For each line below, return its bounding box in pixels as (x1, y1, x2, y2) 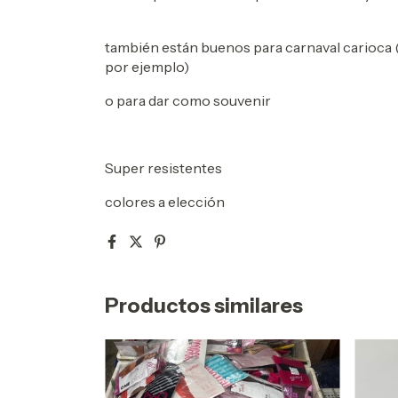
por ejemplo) (105, 58, 189, 76)
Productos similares (105, 293, 303, 319)
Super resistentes (105, 159, 222, 178)
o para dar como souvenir (105, 92, 274, 110)
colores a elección (105, 193, 227, 211)
